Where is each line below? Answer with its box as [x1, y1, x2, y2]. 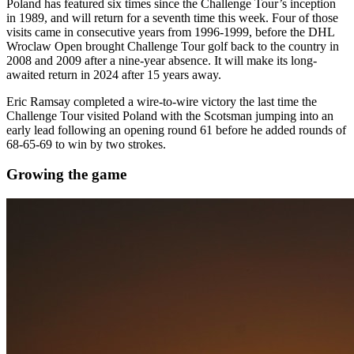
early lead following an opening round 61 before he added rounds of [6, 122, 346, 137]
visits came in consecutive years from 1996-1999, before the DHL [6, 24, 334, 39]
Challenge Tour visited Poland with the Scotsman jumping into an [6, 108, 333, 122]
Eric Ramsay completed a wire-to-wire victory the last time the [6, 94, 317, 108]
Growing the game [6, 166, 126, 183]
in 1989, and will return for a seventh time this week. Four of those [6, 10, 338, 24]
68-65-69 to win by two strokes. [6, 137, 166, 151]
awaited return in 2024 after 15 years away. [6, 67, 221, 81]
